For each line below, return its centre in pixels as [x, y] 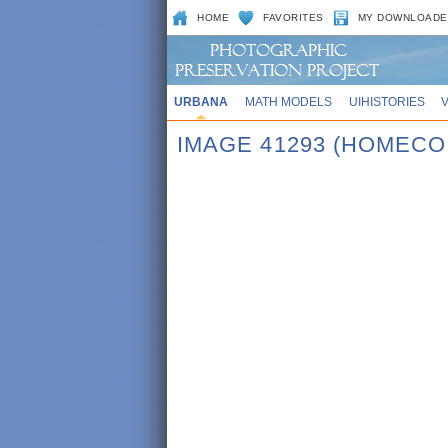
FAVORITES [293, 17]
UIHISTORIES [386, 101]
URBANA [200, 101]
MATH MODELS [288, 101]
